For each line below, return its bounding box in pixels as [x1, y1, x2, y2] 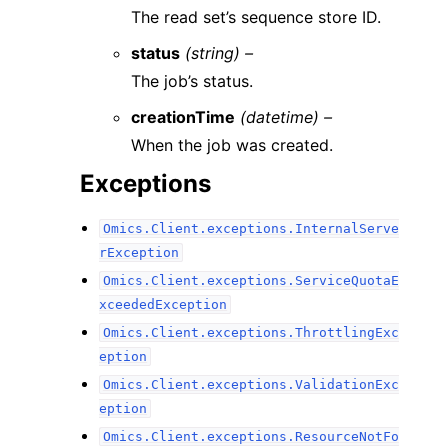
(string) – [185, 43, 254, 63]
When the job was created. [131, 135, 334, 155]
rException [99, 245, 180, 260]
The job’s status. [131, 71, 254, 91]
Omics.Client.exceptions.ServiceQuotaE [102, 273, 399, 288]
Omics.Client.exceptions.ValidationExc [102, 377, 399, 392]
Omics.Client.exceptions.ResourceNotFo [102, 429, 399, 444]
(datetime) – [240, 107, 333, 127]
